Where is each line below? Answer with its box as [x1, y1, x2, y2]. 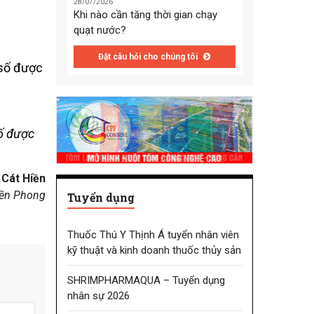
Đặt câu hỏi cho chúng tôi [98, 52, 200, 62]
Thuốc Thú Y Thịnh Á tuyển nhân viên [67, 228, 239, 241]
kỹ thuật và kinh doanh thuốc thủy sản [67, 243, 241, 257]
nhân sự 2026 [67, 289, 130, 302]
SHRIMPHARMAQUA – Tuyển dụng [67, 273, 225, 287]
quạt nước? [73, 24, 126, 37]
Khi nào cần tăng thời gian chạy [73, 8, 217, 22]
